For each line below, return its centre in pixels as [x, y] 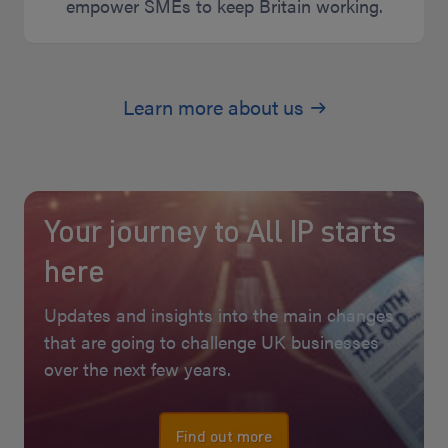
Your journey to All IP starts [220, 230]
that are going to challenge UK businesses [211, 341]
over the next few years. [137, 368]
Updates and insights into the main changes [219, 314]
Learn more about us [212, 106]
